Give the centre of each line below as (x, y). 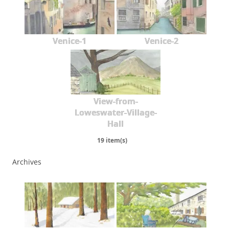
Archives (27, 162)
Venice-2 (162, 41)
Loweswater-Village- (116, 112)
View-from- (116, 101)
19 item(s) (112, 141)
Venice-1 (70, 41)
